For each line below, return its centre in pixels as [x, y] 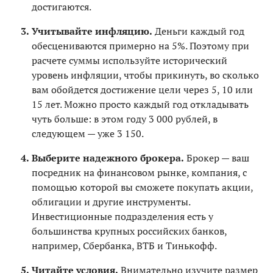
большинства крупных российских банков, [129, 231]
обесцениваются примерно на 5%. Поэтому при [140, 45]
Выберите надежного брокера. [108, 158]
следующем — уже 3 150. [88, 133]
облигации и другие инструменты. [111, 201]
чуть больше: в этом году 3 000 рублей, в [125, 119]
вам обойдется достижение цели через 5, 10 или [142, 89]
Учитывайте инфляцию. [92, 31]
